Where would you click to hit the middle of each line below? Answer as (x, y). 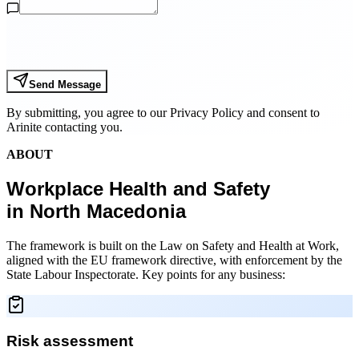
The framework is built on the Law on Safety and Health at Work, (173, 245)
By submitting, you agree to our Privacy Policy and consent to (163, 113)
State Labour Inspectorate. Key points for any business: (146, 274)
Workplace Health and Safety (138, 189)
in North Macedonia (96, 212)
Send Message (65, 85)
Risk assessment (70, 341)
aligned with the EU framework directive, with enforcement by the (174, 260)
